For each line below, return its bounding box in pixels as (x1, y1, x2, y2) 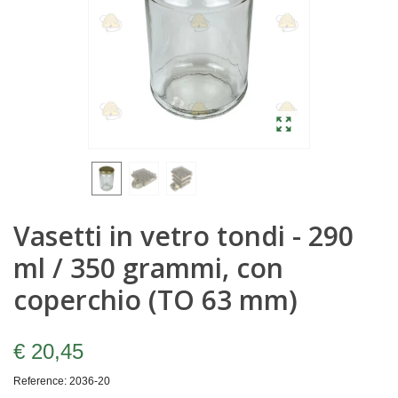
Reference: (13, 375, 67, 388)
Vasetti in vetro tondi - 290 (13, 218, 354, 255)
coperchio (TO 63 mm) (13, 282, 298, 319)
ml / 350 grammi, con (13, 250, 283, 287)
